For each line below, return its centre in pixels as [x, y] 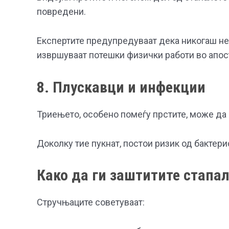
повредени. [61, 12]
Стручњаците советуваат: [91, 202]
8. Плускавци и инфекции [121, 87]
